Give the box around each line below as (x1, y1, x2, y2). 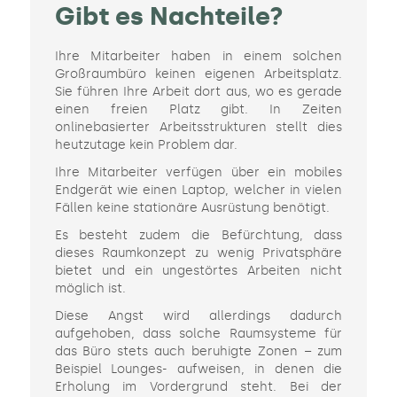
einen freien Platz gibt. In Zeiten (54, 101, 343, 117)
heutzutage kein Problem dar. (54, 136, 237, 152)
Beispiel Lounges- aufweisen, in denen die (54, 362, 343, 378)
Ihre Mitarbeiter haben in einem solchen (54, 48, 343, 64)
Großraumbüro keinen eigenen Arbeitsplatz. (54, 66, 343, 82)
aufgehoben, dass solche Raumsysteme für (54, 326, 343, 342)
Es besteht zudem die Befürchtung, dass (54, 227, 343, 243)
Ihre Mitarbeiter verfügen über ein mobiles (54, 164, 343, 180)
